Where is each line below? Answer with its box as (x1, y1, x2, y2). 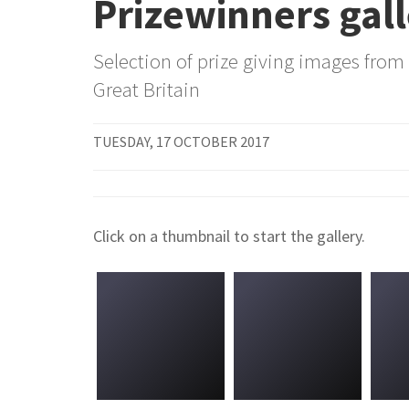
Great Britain (93, 77, 200, 103)
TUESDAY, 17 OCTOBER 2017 (93, 131, 269, 151)
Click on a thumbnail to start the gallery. (93, 225, 365, 247)
